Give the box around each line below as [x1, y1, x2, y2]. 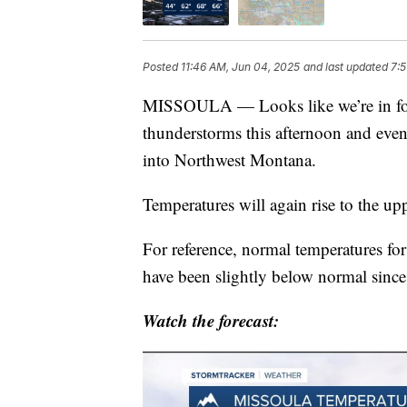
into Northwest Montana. [143, 147, 316, 171]
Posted [143, 59, 181, 74]
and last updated [303, 59, 388, 74]
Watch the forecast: [143, 307, 279, 333]
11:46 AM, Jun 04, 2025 [181, 59, 300, 74]
